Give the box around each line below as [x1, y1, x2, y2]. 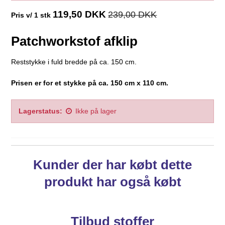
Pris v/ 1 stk [11, 11, 51, 19]
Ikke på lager [75, 106, 117, 115]
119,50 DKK [53, 9, 106, 20]
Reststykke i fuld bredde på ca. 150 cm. [11, 57, 137, 66]
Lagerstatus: [19, 106, 63, 115]
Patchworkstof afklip [11, 33, 138, 49]
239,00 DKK [108, 9, 157, 20]
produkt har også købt [44, 174, 181, 189]
